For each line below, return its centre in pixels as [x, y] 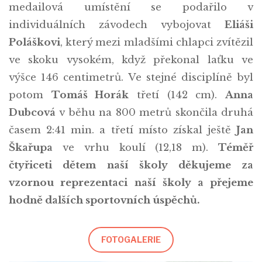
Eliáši [239, 25]
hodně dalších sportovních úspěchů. [104, 200]
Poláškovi [35, 42]
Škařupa [31, 148]
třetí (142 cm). [177, 95]
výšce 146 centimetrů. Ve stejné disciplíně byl [131, 77]
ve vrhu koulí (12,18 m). [135, 148]
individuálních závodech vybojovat [117, 25]
